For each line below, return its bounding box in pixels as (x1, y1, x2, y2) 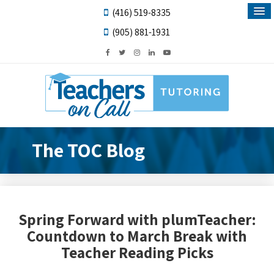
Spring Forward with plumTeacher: (18, 209, 256, 229)
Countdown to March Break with (27, 225, 247, 246)
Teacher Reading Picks (61, 242, 213, 262)
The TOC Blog (32, 137, 145, 163)
